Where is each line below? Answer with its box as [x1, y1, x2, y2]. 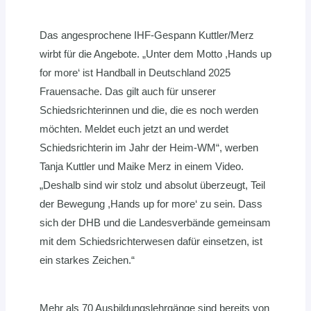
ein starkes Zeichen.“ [40, 254, 135, 267]
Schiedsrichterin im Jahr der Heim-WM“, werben [40, 142, 258, 154]
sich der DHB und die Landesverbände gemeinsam [40, 217, 271, 229]
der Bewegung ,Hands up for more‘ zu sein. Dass [40, 198, 262, 210]
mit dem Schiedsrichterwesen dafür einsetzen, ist [40, 235, 262, 248]
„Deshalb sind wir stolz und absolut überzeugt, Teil [40, 179, 265, 192]
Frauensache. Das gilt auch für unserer [40, 85, 216, 98]
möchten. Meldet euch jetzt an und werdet [40, 123, 228, 135]
